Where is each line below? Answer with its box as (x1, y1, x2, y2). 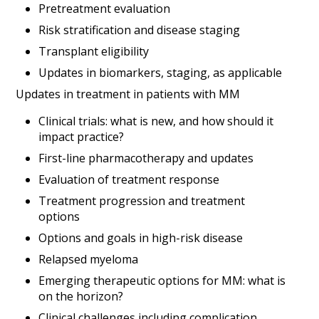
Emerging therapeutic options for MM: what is (38, 273, 286, 289)
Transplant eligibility (38, 43, 150, 60)
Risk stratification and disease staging (38, 22, 241, 38)
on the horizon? (38, 288, 124, 305)
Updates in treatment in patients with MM (16, 86, 241, 103)
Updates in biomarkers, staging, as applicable (38, 65, 283, 81)
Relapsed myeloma (38, 251, 139, 268)
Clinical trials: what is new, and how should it (38, 113, 274, 130)
